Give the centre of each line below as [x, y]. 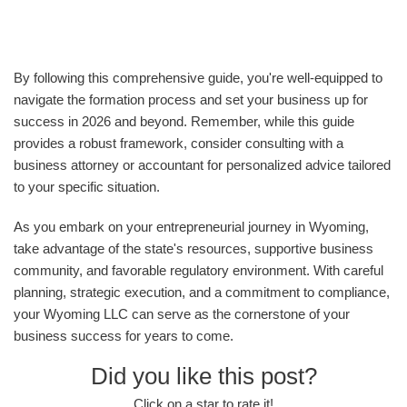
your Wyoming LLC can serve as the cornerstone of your [182, 314]
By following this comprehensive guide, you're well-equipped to [198, 78]
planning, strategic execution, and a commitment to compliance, [202, 293]
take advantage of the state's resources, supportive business [194, 249]
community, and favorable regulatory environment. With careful [199, 271]
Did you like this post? [203, 377]
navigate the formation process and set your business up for [191, 100]
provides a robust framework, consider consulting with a [179, 144]
